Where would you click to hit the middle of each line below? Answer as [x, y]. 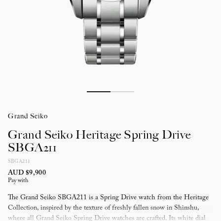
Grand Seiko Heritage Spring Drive [99, 135]
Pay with [18, 181]
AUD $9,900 [27, 173]
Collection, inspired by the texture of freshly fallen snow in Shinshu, [103, 208]
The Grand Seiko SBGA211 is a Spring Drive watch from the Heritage [108, 198]
